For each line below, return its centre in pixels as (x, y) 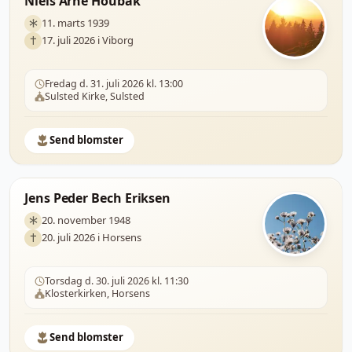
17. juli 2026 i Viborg (88, 40)
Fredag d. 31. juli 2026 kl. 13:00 (114, 83)
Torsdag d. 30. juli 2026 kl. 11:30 (117, 280)
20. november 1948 (86, 220)
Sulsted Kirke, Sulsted (95, 96)
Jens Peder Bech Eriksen (98, 198)
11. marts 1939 (75, 23)
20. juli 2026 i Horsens (92, 238)
